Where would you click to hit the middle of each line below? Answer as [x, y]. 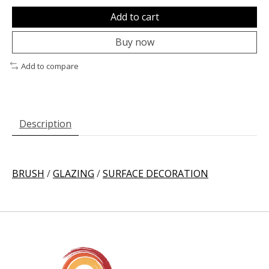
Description [45, 124]
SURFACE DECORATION [156, 174]
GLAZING [74, 174]
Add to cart [134, 17]
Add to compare [50, 66]
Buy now [134, 42]
